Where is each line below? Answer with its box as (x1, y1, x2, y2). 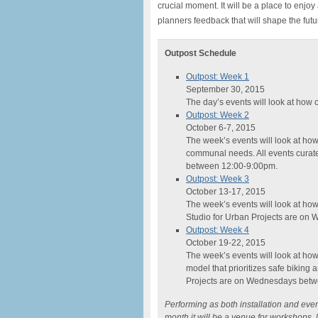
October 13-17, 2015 (186, 187, 265, 197)
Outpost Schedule (165, 48, 236, 58)
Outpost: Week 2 (186, 110, 249, 120)
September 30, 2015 (186, 84, 265, 94)
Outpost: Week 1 (186, 72, 249, 82)
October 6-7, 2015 (186, 123, 256, 133)
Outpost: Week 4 (186, 225, 249, 235)
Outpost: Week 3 (186, 174, 249, 184)
